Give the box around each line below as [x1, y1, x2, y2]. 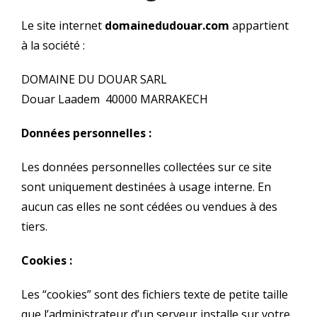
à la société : [21, 37, 85, 53]
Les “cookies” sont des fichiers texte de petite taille [21, 286, 288, 302]
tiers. [21, 218, 47, 234]
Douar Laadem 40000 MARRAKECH [21, 91, 208, 107]
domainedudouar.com [105, 17, 229, 33]
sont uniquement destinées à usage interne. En [21, 178, 271, 195]
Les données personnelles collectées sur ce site [21, 158, 272, 175]
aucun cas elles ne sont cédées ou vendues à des [21, 198, 277, 214]
